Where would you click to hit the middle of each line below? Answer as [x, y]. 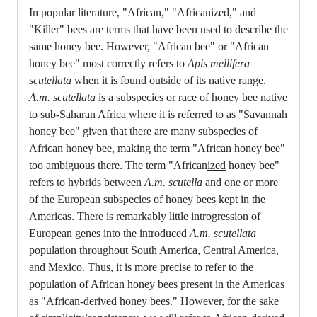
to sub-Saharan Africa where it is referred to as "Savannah [158, 114]
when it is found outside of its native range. [169, 80]
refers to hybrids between [87, 182]
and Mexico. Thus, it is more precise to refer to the [141, 267]
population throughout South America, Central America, [154, 250]
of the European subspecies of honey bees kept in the [147, 199]
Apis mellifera [219, 63]
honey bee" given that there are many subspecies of [143, 131]
